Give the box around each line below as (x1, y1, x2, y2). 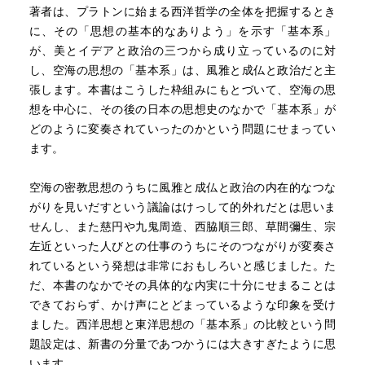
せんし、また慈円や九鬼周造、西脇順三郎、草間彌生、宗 (29, 220, 336, 233)
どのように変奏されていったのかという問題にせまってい (29, 122, 336, 135)
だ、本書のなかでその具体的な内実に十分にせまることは (29, 279, 336, 292)
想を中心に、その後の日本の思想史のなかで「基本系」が (29, 103, 336, 116)
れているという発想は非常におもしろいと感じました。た (29, 259, 336, 272)
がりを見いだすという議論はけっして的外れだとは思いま (29, 200, 336, 213)
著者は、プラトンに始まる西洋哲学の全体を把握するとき (29, 5, 336, 18)
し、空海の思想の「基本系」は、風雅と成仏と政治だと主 (29, 64, 336, 77)
